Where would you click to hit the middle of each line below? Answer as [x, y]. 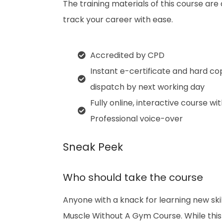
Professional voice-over [137, 119]
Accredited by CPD [127, 55]
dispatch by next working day [147, 87]
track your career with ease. [118, 20]
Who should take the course [133, 177]
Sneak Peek [93, 147]
